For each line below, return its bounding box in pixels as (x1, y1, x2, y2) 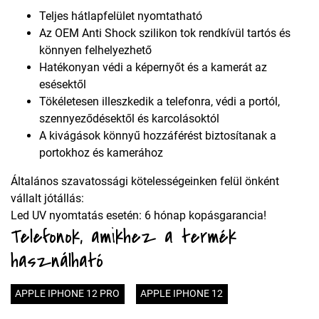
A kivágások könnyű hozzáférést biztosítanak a (39, 129, 276, 143)
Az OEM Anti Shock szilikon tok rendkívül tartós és (39, 26, 291, 41)
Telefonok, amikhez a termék (11, 222, 236, 251)
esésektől (39, 78, 86, 92)
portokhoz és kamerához (39, 146, 163, 160)
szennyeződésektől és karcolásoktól (39, 112, 219, 126)
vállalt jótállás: (11, 192, 84, 206)
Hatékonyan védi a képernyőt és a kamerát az (39, 61, 267, 75)
